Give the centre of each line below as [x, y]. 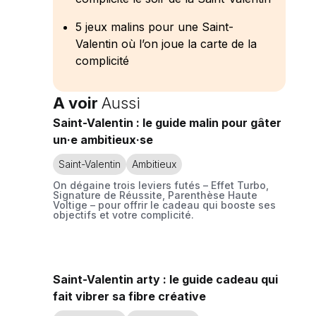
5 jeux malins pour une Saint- [154, 27]
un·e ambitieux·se [103, 140]
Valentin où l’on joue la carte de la [166, 44]
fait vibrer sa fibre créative [129, 296]
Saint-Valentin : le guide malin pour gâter [167, 123]
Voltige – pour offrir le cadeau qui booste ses [164, 205]
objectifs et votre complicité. [123, 215]
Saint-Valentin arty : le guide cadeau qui [165, 279]
